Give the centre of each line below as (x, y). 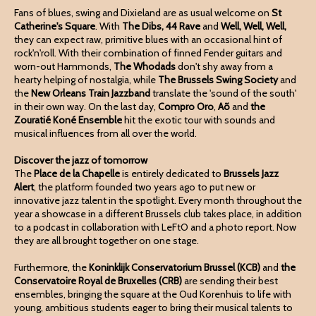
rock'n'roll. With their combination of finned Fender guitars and (148, 53)
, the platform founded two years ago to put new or (145, 187)
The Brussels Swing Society (218, 80)
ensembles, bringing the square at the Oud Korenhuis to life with (153, 294)
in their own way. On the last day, (86, 107)
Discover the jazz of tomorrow (81, 160)
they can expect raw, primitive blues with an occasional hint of (148, 39)
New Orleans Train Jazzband (91, 93)
